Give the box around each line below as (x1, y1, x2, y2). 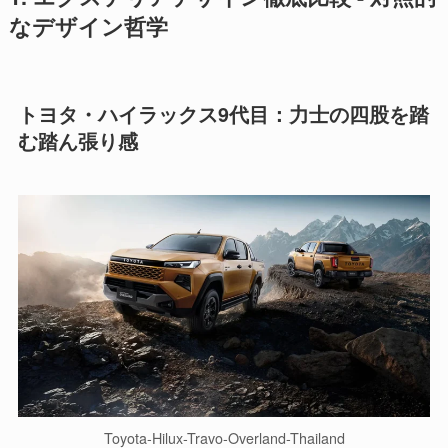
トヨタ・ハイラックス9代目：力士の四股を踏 (17, 100, 429, 129)
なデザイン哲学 (8, 11, 168, 43)
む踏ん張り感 (17, 127, 138, 156)
